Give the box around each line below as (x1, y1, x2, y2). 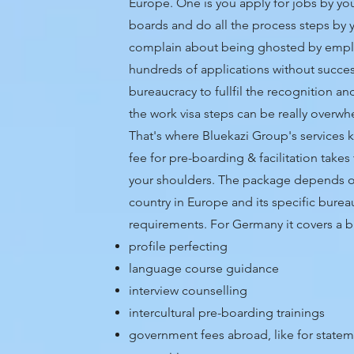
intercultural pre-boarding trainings (129, 305, 326, 320)
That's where (129, 128, 203, 143)
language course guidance (129, 261, 280, 276)
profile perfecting (129, 239, 228, 254)
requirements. (129, 217, 211, 232)
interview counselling (129, 283, 248, 298)
